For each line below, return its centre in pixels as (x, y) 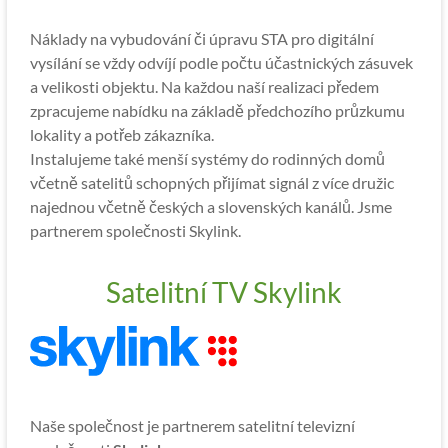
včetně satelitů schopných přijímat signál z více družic (211, 182)
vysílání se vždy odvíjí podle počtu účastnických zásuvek (221, 62)
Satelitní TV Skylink (223, 292)
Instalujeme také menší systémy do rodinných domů (207, 158)
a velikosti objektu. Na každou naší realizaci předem (204, 86)
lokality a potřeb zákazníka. (121, 134)
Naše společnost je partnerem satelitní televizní (192, 425)
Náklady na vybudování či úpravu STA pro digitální (201, 38)
